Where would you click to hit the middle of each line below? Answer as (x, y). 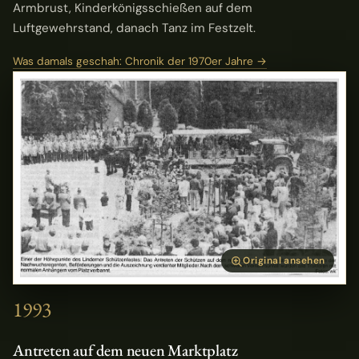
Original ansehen (284, 261)
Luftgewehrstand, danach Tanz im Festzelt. (134, 28)
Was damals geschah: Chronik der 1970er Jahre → (140, 62)
